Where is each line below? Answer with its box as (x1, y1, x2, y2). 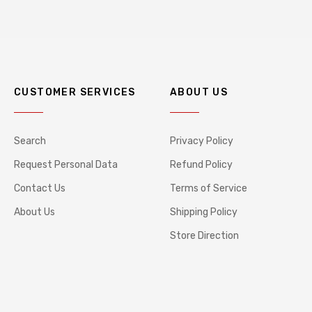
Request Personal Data (14, 159, 118, 171)
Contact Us (14, 182, 65, 194)
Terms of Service (170, 182, 247, 194)
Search (14, 135, 46, 147)
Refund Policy (170, 159, 233, 171)
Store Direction (170, 230, 239, 242)
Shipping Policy (170, 206, 237, 218)
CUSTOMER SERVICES (14, 86, 136, 98)
